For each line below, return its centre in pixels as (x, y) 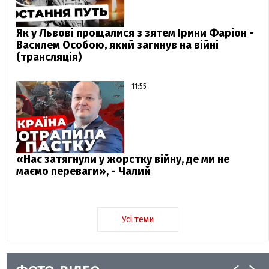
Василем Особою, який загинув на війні (118, 45)
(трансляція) (49, 57)
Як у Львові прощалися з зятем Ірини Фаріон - (135, 33)
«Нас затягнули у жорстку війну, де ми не (123, 159)
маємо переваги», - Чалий (84, 171)
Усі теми (138, 220)
